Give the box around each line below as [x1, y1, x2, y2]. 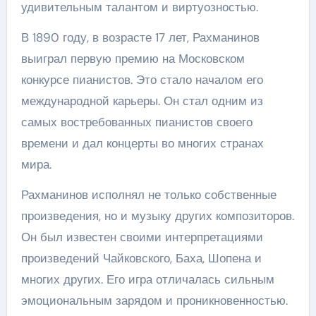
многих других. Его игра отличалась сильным [20, 272, 274, 287]
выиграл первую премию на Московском [20, 51, 245, 66]
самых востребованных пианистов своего [20, 114, 253, 130]
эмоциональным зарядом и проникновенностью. [20, 293, 288, 308]
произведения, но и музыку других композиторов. [20, 208, 294, 224]
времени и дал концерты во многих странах [20, 135, 264, 151]
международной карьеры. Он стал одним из [20, 93, 263, 109]
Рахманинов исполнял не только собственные [20, 187, 276, 202]
